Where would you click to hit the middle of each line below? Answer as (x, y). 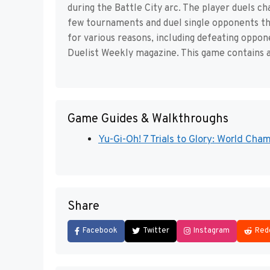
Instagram (212, 231)
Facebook (100, 231)
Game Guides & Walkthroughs (148, 120)
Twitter (156, 231)
